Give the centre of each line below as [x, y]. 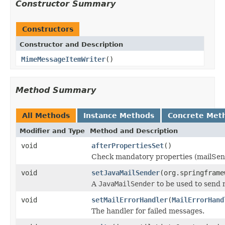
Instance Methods [119, 115]
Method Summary [56, 90]
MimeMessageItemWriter [63, 59]
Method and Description [134, 131]
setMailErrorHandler [130, 200]
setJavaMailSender [126, 173]
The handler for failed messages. [148, 211]
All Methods [46, 115]
